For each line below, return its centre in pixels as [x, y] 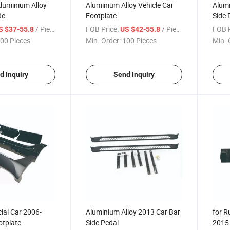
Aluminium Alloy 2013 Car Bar [133, 212]
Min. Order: [103, 40]
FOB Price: [102, 29]
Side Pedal [102, 223]
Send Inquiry [134, 74]
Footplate [101, 16]
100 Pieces [140, 40]
